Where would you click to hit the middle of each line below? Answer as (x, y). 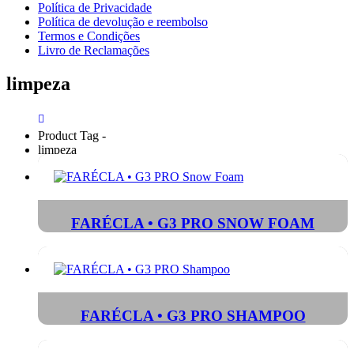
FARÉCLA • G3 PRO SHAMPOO (193, 315)
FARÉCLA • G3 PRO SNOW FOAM (193, 223)
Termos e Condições (89, 36)
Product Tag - (73, 135)
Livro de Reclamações (94, 50)
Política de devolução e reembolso (123, 22)
